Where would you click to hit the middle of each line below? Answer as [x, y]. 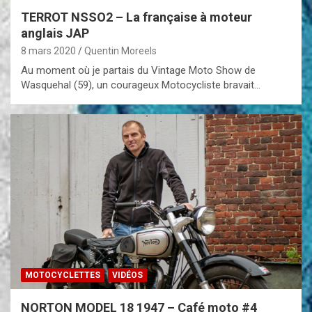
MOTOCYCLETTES [63, 275]
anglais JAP [55, 33]
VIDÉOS [127, 275]
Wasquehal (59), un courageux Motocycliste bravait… [141, 85]
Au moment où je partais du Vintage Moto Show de [138, 70]
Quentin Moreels [120, 50]
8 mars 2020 [48, 50]
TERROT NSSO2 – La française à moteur [136, 17]
